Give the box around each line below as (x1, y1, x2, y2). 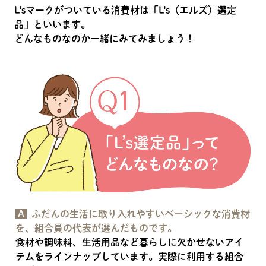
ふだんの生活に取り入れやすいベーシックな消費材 (31, 208, 250, 218)
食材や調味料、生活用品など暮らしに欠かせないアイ (15, 237, 243, 247)
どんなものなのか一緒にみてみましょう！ (14, 34, 195, 43)
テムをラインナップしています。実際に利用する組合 (15, 251, 243, 261)
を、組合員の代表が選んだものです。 (15, 223, 177, 233)
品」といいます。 (14, 20, 90, 29)
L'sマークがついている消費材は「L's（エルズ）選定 (14, 5, 236, 15)
